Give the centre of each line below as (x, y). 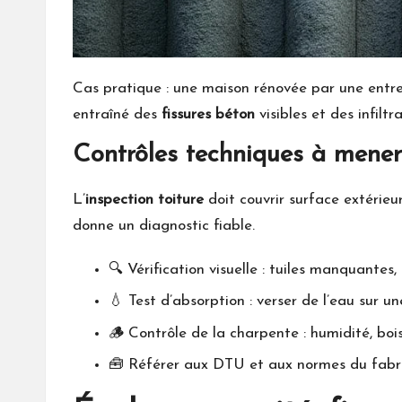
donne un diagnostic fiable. (164, 225)
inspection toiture (144, 199)
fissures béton (208, 114)
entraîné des (117, 114)
